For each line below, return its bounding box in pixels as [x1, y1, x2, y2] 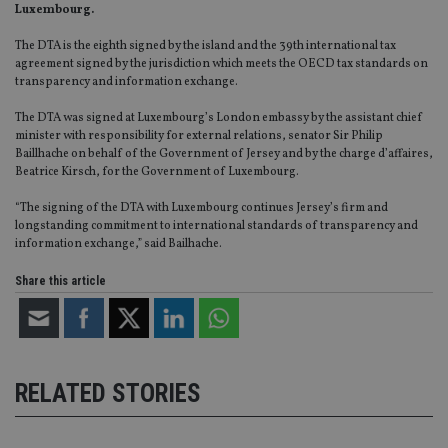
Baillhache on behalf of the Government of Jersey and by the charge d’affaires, [15, 146, 433, 163]
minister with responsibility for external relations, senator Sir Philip [15, 128, 383, 145]
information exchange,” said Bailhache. [15, 236, 222, 253]
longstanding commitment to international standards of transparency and [15, 218, 418, 235]
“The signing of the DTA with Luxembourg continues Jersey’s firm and [15, 200, 388, 217]
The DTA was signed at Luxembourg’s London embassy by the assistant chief [15, 110, 423, 127]
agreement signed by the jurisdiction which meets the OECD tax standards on [15, 56, 428, 73]
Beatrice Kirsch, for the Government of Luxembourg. [15, 164, 299, 181]
